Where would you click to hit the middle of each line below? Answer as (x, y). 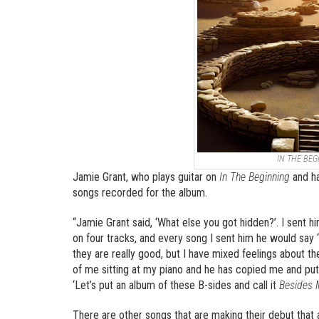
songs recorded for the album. (140, 193)
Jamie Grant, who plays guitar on (146, 177)
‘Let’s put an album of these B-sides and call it (176, 286)
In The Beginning (255, 177)
